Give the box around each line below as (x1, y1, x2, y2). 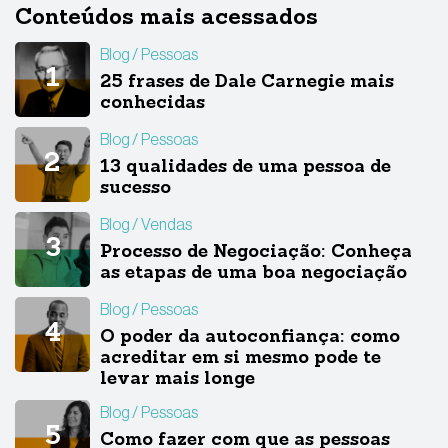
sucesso (100, 179, 171, 199)
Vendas (141, 215, 192, 234)
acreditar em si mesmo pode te (100, 349, 381, 369)
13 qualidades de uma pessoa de (100, 158, 391, 178)
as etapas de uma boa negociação (100, 264, 407, 284)
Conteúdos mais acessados (15, 7, 318, 31)
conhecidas (100, 94, 205, 114)
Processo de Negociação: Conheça (100, 243, 412, 263)
